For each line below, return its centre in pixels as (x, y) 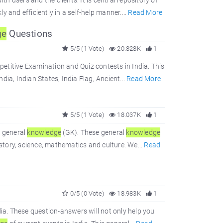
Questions (30, 34)
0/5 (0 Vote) (86, 193)
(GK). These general (94, 132)
